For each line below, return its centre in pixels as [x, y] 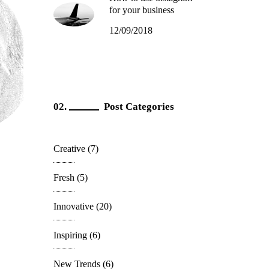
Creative [69, 149]
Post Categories [139, 107]
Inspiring [70, 235]
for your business [141, 10]
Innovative [73, 207]
